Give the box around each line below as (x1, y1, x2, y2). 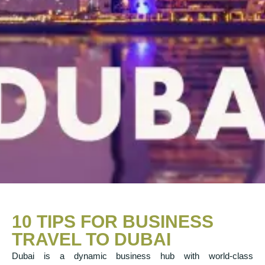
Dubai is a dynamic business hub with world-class (12, 251, 253, 261)
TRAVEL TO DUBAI (12, 230, 171, 250)
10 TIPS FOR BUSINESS (12, 212, 214, 232)
